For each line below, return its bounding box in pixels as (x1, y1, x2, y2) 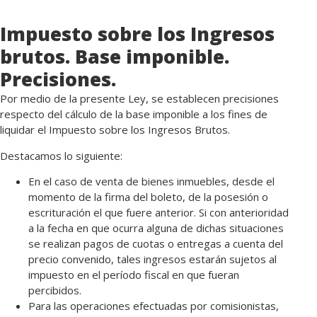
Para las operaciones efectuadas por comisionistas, (28, 299, 279, 313)
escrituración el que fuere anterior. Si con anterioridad (28, 205, 289, 220)
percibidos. (28, 283, 81, 298)
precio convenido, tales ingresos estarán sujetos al (28, 252, 277, 267)
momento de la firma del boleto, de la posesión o (28, 190, 268, 204)
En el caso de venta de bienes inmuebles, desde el (28, 174, 275, 189)
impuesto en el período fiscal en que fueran (28, 267, 239, 282)
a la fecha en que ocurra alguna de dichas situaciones (28, 221, 284, 236)
